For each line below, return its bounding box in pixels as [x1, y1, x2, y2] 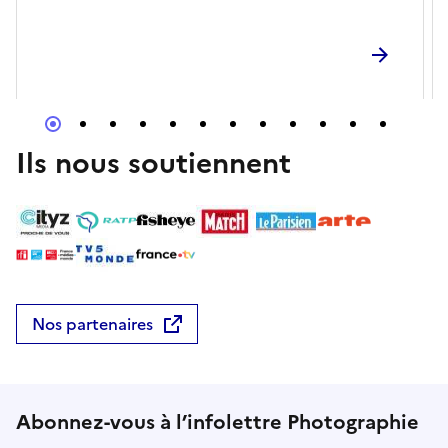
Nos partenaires [32, 312, 153, 337]
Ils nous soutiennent [16, 141, 291, 184]
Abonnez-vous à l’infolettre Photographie [16, 407, 419, 438]
